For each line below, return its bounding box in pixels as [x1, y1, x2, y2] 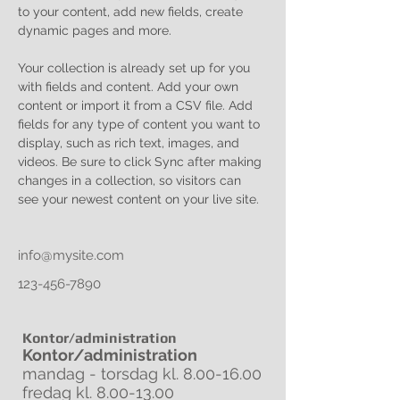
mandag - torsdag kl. [22, 364, 183, 383]
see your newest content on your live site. [18, 192, 262, 206]
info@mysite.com [18, 247, 124, 263]
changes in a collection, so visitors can [18, 173, 245, 187]
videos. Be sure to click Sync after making [18, 154, 265, 169]
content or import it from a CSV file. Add [18, 98, 256, 112]
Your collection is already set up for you [18, 61, 254, 75]
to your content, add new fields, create [18, 4, 246, 19]
